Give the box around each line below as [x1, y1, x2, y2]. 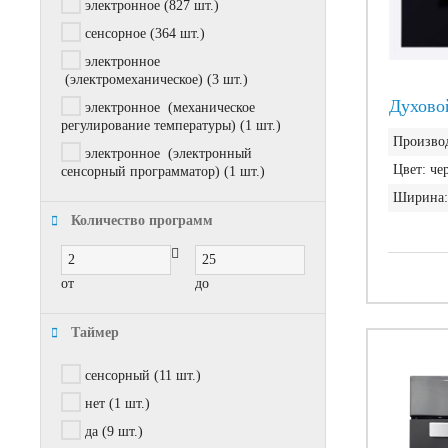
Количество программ [71, 213, 213, 229]
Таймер [71, 325, 119, 341]
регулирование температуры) [61, 118, 236, 134]
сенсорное [85, 26, 146, 42]
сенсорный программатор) [61, 164, 220, 180]
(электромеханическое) [61, 72, 203, 88]
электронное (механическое [85, 100, 255, 116]
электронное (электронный [85, 146, 252, 162]
